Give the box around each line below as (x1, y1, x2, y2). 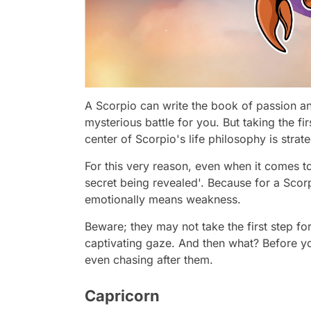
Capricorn (85, 287, 160, 305)
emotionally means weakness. (85, 192, 241, 207)
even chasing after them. (85, 253, 213, 267)
